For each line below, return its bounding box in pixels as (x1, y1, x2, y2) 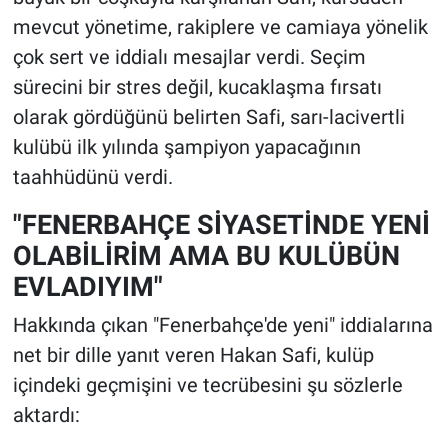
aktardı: (12, 403, 80, 428)
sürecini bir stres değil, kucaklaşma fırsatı (12, 74, 382, 99)
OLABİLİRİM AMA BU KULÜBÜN (12, 239, 400, 271)
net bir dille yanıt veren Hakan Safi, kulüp (12, 343, 374, 368)
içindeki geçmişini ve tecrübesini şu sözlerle (12, 373, 403, 398)
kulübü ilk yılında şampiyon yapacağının (12, 134, 361, 159)
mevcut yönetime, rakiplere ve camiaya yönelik (12, 14, 428, 39)
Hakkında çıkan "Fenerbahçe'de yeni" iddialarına (12, 313, 433, 338)
